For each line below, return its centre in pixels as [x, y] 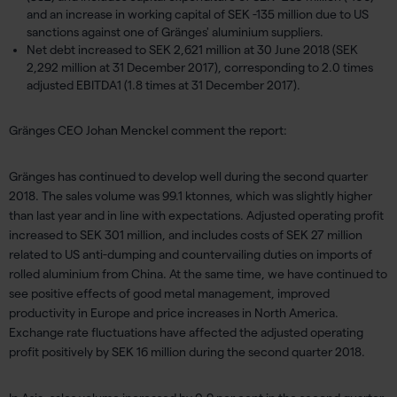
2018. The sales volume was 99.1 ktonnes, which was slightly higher [191, 196]
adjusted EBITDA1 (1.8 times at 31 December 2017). [163, 85]
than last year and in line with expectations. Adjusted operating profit [196, 215]
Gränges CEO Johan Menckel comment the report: [148, 130]
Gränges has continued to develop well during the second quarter [188, 176]
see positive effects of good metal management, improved [169, 293]
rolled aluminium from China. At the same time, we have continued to [198, 274]
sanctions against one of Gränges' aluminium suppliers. [175, 32]
